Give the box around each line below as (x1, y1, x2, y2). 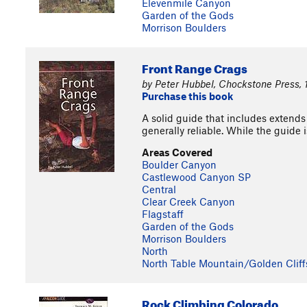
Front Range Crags (142, 58, 247, 76)
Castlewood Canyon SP (142, 171, 251, 183)
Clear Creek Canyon (142, 195, 235, 208)
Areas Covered (142, 146, 212, 158)
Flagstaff (142, 208, 184, 220)
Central (142, 183, 176, 195)
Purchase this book (142, 90, 233, 102)
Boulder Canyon (142, 158, 217, 171)
